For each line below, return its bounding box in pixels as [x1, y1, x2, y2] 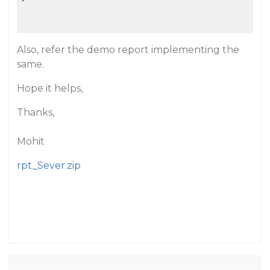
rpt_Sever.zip [17, 160, 81, 171]
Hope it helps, [17, 83, 83, 94]
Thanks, [17, 107, 54, 118]
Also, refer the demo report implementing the [17, 44, 239, 55]
